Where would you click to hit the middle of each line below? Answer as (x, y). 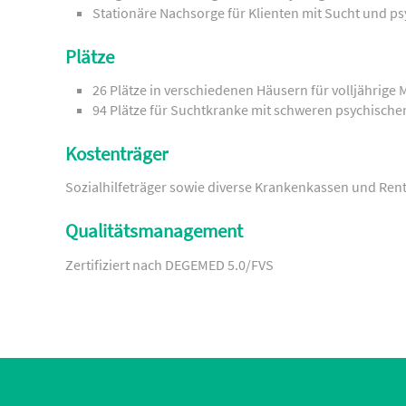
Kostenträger (116, 154)
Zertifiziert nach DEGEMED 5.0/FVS (169, 264)
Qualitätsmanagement (154, 232)
